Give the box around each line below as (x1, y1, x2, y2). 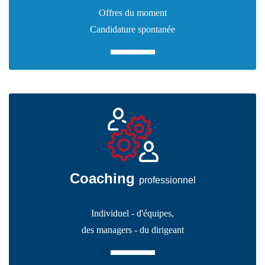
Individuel (91, 208, 129, 218)
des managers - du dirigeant (81, 225, 184, 235)
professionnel (138, 175, 196, 185)
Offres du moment (98, 8, 167, 18)
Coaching (69, 170, 139, 186)
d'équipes (137, 208, 172, 218)
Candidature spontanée (90, 24, 175, 34)
